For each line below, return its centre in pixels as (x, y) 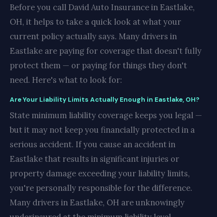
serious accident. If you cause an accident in (93, 144)
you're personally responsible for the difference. (101, 188)
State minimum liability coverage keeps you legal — (106, 115)
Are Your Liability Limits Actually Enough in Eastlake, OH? (105, 100)
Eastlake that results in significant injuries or (94, 159)
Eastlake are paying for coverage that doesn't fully (106, 51)
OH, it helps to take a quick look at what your (95, 22)
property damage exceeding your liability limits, (100, 173)
